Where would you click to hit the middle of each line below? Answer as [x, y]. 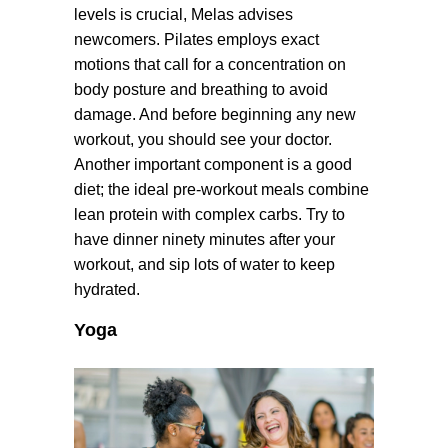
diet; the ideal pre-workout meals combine [221, 189]
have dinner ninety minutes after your [204, 239]
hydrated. [107, 289]
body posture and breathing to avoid [201, 89]
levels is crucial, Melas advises [183, 14]
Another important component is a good [213, 164]
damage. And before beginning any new [215, 114]
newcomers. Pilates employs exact [196, 39]
